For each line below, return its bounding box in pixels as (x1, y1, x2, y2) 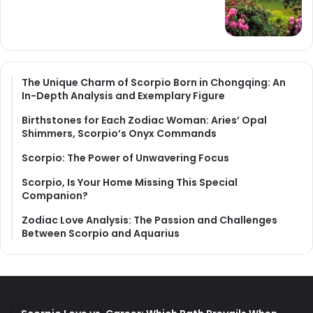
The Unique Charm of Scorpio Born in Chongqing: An (22, 75, 286, 90)
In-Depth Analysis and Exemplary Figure (22, 89, 225, 103)
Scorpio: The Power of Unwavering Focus (22, 151, 229, 166)
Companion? (22, 189, 88, 203)
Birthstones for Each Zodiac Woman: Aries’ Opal (22, 113, 267, 128)
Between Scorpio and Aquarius (22, 226, 180, 241)
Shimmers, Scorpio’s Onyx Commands (22, 126, 217, 141)
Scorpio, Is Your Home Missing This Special (22, 175, 238, 190)
